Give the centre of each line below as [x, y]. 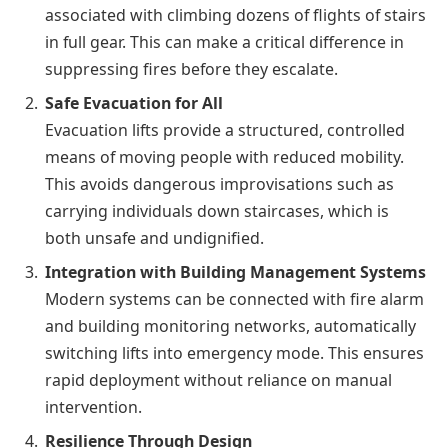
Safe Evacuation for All [134, 103]
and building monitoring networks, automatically [230, 326]
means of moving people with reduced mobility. [224, 157]
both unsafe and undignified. [154, 238]
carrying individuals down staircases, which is [217, 211]
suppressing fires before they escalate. [191, 69]
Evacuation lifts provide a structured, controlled [225, 130]
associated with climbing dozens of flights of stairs [235, 15]
